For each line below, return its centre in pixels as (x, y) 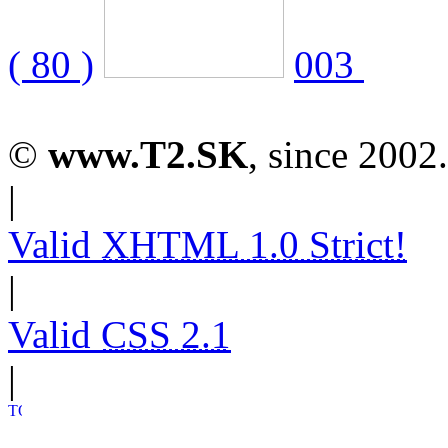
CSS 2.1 (166, 335)
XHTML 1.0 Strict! (254, 245)
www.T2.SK (148, 155)
